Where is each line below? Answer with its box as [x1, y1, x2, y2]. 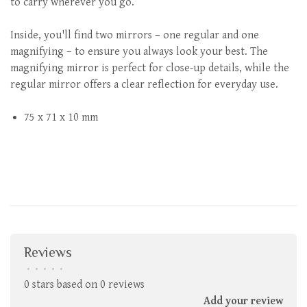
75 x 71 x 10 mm [24, 111, 98, 124]
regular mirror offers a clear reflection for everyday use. [10, 78, 278, 91]
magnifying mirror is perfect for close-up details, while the [10, 62, 289, 75]
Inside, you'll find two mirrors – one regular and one [10, 29, 259, 42]
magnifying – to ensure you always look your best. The [10, 45, 268, 58]
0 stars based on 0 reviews [24, 278, 145, 291]
